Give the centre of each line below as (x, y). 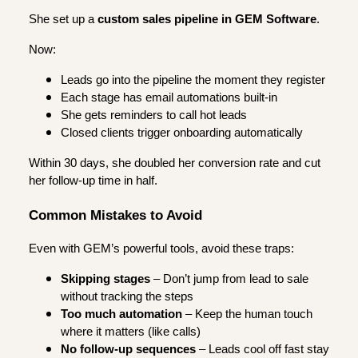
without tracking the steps (127, 297)
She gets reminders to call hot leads (154, 115)
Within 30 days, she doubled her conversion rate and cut (175, 163)
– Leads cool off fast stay (263, 350)
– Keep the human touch (247, 314)
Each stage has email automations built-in (169, 97)
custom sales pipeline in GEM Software (207, 19)
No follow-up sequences (128, 350)
